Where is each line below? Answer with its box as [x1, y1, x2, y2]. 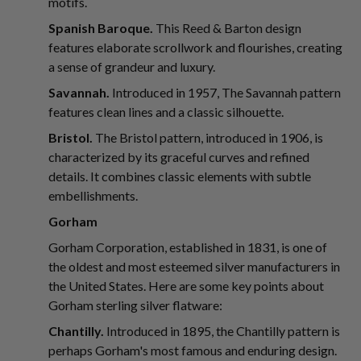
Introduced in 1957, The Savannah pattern [110, 85, 341, 100]
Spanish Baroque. [48, 20, 153, 35]
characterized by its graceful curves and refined [48, 149, 309, 164]
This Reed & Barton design [153, 20, 301, 35]
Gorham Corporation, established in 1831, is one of [48, 239, 327, 255]
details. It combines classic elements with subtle [48, 168, 311, 184]
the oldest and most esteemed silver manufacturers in [48, 259, 340, 274]
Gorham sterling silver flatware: [48, 297, 222, 313]
